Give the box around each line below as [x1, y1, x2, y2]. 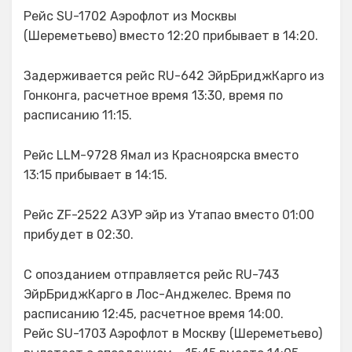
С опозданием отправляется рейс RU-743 [24, 267, 279, 282]
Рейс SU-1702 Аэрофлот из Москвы [24, 9, 236, 24]
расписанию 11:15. [24, 108, 132, 123]
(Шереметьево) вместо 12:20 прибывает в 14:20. [24, 28, 318, 43]
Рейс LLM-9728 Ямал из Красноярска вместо [24, 148, 299, 163]
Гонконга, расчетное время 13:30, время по [24, 88, 283, 103]
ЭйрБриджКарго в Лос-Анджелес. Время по [24, 287, 291, 302]
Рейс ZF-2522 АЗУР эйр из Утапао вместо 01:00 [24, 207, 314, 222]
